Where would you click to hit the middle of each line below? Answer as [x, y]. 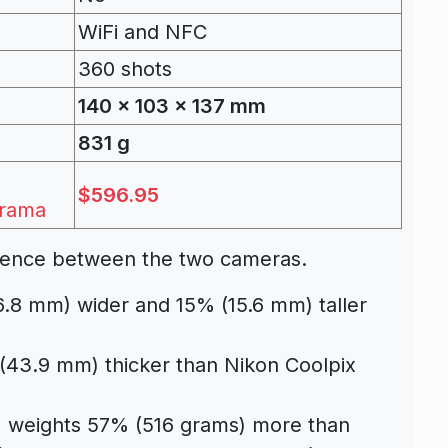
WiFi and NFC [142, 31]
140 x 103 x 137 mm [172, 105]
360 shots [125, 68]
